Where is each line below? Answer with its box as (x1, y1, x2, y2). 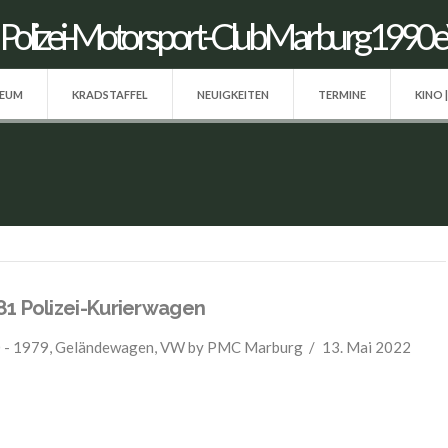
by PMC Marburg (184, 337, 303, 356)
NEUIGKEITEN (197, 87, 269, 101)
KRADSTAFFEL (72, 87, 148, 101)
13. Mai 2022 (322, 337, 412, 356)
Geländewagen (54, 337, 154, 356)
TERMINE (318, 87, 366, 101)
